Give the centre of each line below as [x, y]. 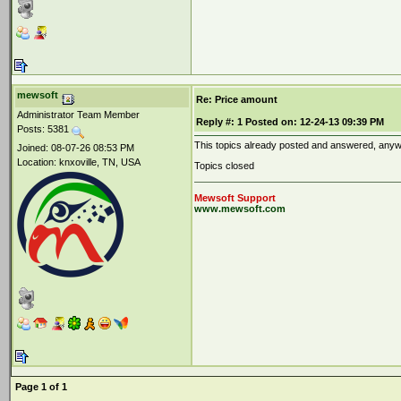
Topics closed [224, 166]
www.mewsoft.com [240, 209]
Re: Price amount [237, 99]
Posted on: [271, 122]
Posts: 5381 [44, 129]
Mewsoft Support [235, 198]
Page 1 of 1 [41, 387]
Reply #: [215, 122]
